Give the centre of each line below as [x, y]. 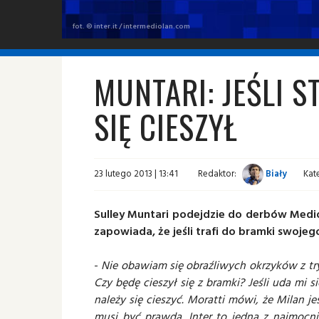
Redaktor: [217, 173]
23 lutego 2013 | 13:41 [136, 173]
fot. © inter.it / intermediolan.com [131, 26]
